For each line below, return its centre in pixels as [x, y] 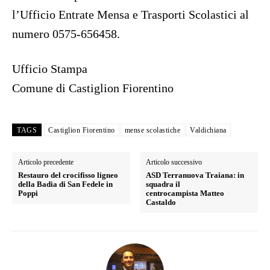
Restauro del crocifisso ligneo [68, 175]
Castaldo [161, 202]
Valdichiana [208, 130]
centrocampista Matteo [185, 193]
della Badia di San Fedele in [65, 184]
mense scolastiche [152, 130]
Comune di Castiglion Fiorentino [93, 88]
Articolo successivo [174, 162]
